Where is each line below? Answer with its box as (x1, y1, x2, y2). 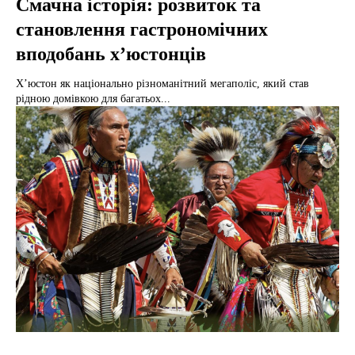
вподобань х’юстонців (16, 43, 206, 64)
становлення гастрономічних (16, 18, 268, 40)
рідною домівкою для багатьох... (16, 92, 170, 105)
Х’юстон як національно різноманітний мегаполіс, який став (16, 77, 309, 90)
